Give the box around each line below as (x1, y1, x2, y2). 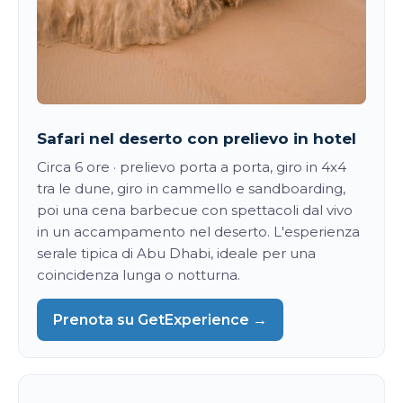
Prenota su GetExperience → (53, 310, 267, 328)
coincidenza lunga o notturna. (37, 265, 240, 283)
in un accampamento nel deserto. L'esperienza (37, 222, 360, 240)
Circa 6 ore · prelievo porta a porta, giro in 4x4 (37, 157, 346, 175)
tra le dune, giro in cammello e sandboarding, (37, 179, 345, 197)
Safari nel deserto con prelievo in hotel (37, 129, 356, 148)
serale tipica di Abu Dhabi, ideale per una (37, 244, 316, 262)
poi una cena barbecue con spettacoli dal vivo (37, 201, 353, 219)
